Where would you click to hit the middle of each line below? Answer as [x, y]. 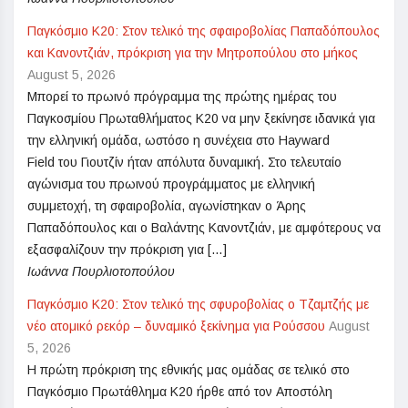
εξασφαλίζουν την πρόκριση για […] [127, 250]
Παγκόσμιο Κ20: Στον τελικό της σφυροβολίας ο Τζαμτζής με [198, 305]
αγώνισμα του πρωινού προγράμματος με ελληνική [171, 184]
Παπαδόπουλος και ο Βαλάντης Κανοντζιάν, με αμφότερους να [204, 228]
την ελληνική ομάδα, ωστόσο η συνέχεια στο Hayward [178, 141]
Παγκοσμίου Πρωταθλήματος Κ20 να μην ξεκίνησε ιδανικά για [201, 119]
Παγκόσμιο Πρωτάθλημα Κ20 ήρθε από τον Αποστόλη [180, 392]
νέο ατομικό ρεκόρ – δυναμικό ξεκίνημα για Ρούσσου [176, 326]
